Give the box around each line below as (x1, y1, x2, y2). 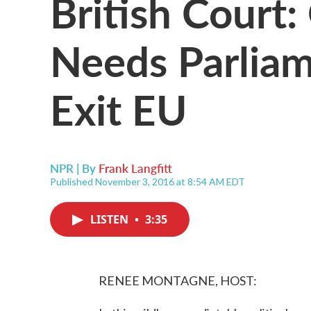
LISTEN (90, 212, 131, 227)
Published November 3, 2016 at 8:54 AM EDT (50, 176, 245, 187)
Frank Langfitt (99, 160, 172, 176)
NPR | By (50, 160, 99, 176)
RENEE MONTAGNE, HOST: (99, 273, 257, 288)
